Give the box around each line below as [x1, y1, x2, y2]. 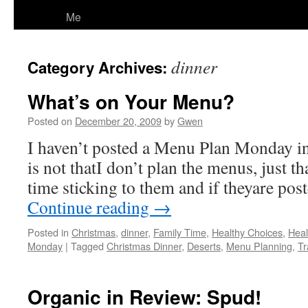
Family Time [153, 225, 206, 239]
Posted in [27, 225, 69, 239]
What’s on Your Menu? [27, 87, 234, 115]
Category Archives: [27, 56, 171, 78]
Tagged [71, 239, 104, 253]
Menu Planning [226, 239, 292, 253]
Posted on [27, 113, 72, 128]
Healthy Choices [212, 225, 283, 239]
